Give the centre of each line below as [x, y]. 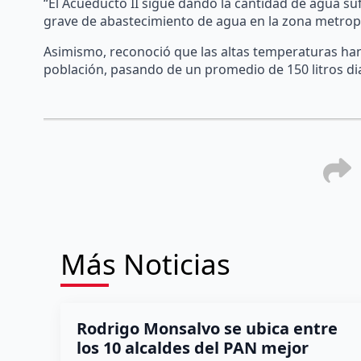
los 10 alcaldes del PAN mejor [192, 348]
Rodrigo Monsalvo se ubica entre [207, 329]
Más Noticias [145, 264]
